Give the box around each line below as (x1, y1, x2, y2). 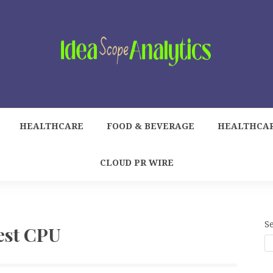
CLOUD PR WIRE (99, 158, 174, 168)
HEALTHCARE (19, 121, 83, 131)
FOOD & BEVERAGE (107, 121, 194, 131)
